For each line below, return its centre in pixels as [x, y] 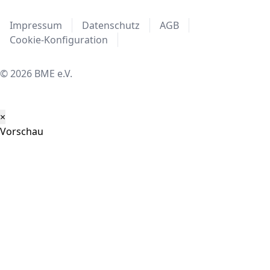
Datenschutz [111, 26]
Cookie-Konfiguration [59, 40]
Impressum [36, 26]
